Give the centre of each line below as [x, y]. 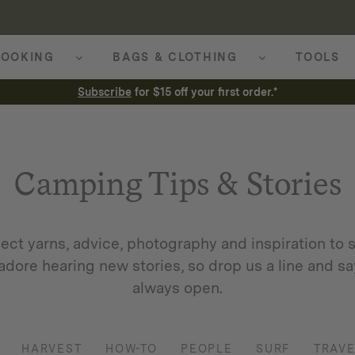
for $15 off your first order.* [204, 92]
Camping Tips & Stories [177, 184]
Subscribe [105, 92]
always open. [177, 288]
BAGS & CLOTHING [175, 57]
